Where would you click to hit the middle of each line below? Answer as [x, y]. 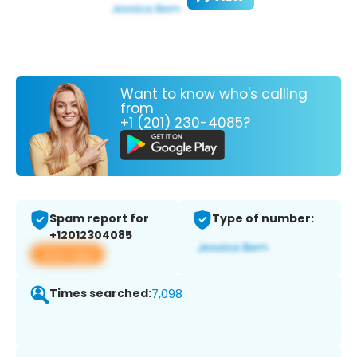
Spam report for [99, 219]
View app [67, 254]
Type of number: [263, 219]
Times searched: [100, 294]
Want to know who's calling [214, 94]
